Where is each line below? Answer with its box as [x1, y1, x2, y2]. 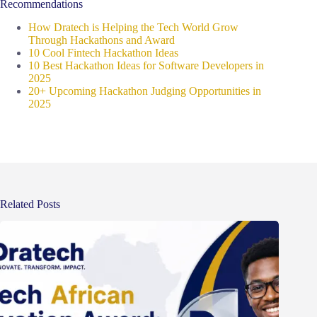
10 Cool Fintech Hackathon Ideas [28, 46, 178, 59]
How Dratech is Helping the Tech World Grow [28, 21, 238, 33]
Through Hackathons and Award [28, 33, 175, 46]
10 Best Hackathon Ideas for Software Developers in [28, 59, 264, 71]
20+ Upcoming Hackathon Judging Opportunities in [28, 84, 261, 97]
